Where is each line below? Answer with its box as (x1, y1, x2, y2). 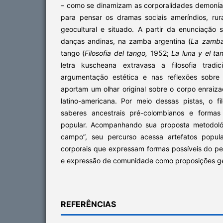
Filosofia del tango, (85, 48, 150, 57)
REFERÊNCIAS (61, 199, 116, 209)
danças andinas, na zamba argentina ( (61, 36, 191, 45)
